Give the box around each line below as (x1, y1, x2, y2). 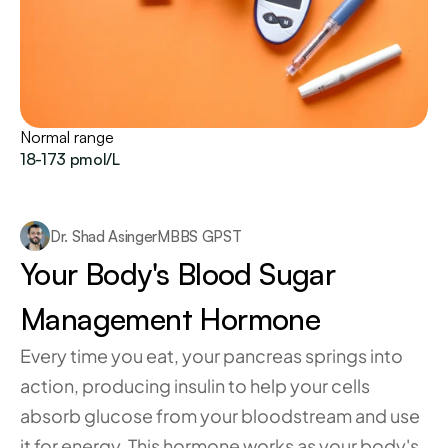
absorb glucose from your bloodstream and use (20, 404, 420, 427)
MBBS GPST (157, 226, 242, 246)
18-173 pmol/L (20, 149, 120, 169)
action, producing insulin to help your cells (20, 374, 370, 397)
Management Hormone (20, 300, 321, 337)
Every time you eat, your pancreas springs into (20, 344, 403, 367)
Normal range (20, 127, 114, 147)
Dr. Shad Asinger (50, 226, 158, 246)
